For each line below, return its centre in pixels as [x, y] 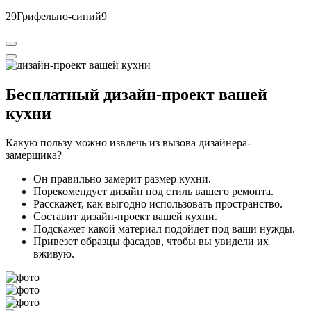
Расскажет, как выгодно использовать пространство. [158, 204]
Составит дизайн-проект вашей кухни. [125, 217]
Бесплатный [52, 95]
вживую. [54, 254]
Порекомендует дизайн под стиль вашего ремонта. [153, 192]
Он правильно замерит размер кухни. [122, 179]
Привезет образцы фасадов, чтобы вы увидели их [151, 242]
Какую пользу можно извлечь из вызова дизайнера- [128, 143]
